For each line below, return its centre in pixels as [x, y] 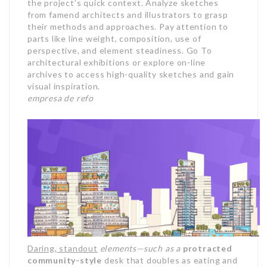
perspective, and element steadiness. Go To [120, 50]
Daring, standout [63, 249]
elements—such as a [140, 249]
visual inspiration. [64, 86]
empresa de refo [60, 98]
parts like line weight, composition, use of [114, 38]
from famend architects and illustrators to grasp [128, 15]
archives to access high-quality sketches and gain [131, 74]
